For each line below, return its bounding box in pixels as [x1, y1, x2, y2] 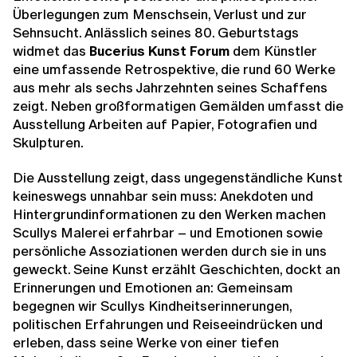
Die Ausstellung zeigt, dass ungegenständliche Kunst [13, 167, 343, 188]
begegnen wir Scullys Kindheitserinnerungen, [13, 296, 292, 316]
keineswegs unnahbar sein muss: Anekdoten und [13, 186, 313, 206]
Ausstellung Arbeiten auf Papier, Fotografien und [13, 114, 317, 135]
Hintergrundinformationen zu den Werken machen [13, 204, 326, 225]
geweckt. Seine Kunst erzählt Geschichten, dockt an [13, 259, 340, 280]
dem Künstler [229, 41, 317, 61]
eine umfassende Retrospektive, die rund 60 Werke [13, 59, 335, 80]
